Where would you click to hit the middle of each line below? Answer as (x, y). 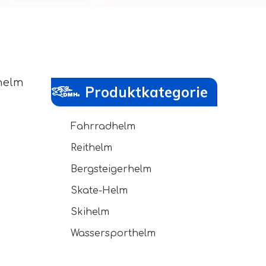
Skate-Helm (99, 191)
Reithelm (91, 148)
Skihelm (90, 212)
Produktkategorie (146, 92)
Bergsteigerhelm (111, 169)
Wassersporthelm (113, 233)
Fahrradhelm (103, 126)
